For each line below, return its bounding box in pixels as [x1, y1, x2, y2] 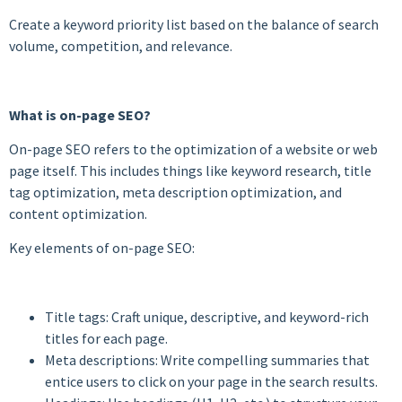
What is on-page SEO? [9, 105, 151, 124]
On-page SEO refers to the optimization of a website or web [9, 139, 378, 158]
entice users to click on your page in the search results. [45, 372, 378, 391]
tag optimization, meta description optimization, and [9, 182, 342, 201]
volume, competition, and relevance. [9, 36, 232, 55]
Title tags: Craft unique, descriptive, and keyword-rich [45, 308, 369, 327]
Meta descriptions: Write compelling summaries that [45, 351, 370, 370]
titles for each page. [45, 329, 168, 348]
